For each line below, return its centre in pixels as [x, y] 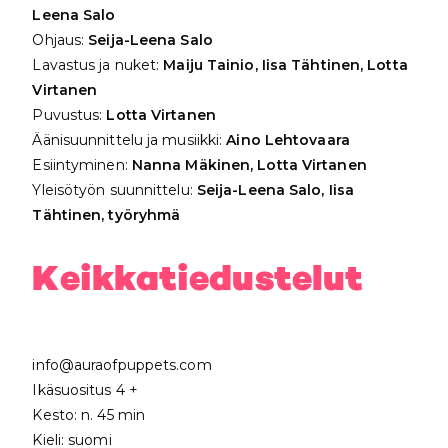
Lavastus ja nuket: [98, 64]
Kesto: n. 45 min [89, 414]
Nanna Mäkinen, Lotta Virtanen [249, 164]
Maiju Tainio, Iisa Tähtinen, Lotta [285, 64]
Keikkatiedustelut [198, 280]
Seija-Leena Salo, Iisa [275, 189]
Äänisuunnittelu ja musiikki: [129, 139]
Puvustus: [67, 114]
